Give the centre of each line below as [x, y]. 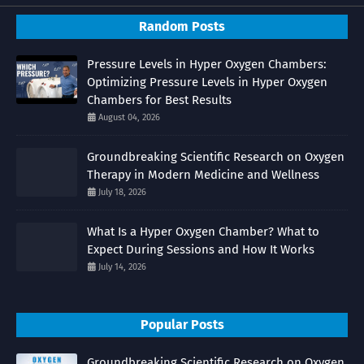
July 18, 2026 [122, 192]
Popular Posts [182, 324]
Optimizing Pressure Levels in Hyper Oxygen [207, 82]
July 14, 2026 [122, 266]
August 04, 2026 [129, 117]
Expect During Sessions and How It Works [201, 249]
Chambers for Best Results [159, 100]
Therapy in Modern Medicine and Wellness [203, 174]
